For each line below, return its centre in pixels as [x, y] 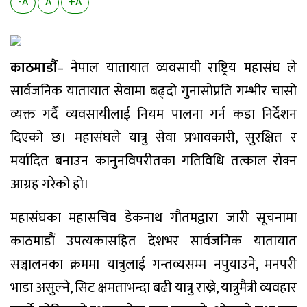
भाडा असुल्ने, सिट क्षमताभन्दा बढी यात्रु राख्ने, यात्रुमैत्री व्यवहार [153, 287]
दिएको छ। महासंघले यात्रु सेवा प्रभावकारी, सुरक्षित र [153, 137]
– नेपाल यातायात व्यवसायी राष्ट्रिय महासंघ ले [177, 67]
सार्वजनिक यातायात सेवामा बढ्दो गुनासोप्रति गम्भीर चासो [153, 91]
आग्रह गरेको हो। [50, 184]
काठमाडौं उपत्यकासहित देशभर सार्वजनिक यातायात [153, 241]
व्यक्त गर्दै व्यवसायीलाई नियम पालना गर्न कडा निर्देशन [153, 114]
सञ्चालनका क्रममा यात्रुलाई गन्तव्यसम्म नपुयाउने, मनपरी [153, 264]
